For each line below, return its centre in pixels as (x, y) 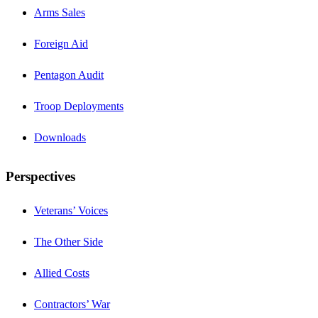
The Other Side (68, 242)
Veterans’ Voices (71, 211)
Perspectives (40, 177)
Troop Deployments (79, 106)
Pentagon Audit (69, 75)
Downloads (60, 137)
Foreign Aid (61, 43)
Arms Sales (60, 12)
